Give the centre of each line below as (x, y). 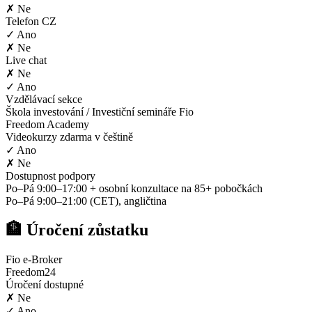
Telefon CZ (31, 21)
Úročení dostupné (45, 285)
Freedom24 (31, 272)
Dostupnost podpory (50, 175)
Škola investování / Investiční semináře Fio (100, 111)
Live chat (26, 60)
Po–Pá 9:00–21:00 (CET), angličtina (86, 201)
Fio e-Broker (34, 260)
